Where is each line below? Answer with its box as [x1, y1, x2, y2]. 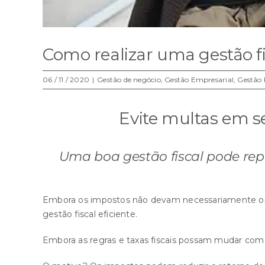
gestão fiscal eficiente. [43, 208, 138, 219]
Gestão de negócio [97, 75, 161, 84]
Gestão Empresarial [164, 75, 234, 84]
